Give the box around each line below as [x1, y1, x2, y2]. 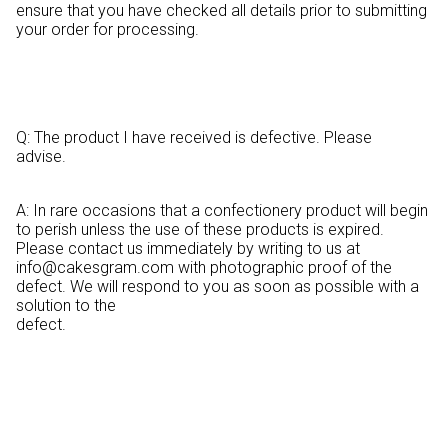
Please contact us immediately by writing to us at [16, 238, 360, 258]
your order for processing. [16, 19, 339, 39]
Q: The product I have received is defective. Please [16, 127, 372, 147]
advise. [16, 146, 298, 166]
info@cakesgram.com [16, 257, 174, 277]
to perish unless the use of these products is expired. [16, 219, 384, 239]
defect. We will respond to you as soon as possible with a [16, 276, 419, 296]
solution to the [16, 295, 116, 315]
